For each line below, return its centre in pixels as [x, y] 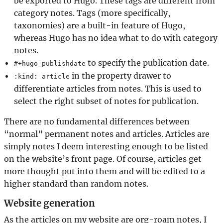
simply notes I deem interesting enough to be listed [106, 146]
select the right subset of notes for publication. [106, 101]
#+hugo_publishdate [50, 63]
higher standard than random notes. [76, 183]
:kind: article [42, 76]
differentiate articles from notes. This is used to [108, 88]
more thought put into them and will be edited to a [105, 171]
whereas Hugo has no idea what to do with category [116, 38]
